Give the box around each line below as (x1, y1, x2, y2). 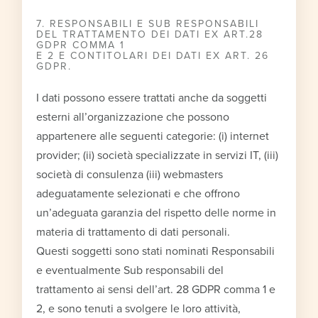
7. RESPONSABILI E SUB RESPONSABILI (36, 17, 260, 30)
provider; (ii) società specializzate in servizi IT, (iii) (36, 148, 279, 163)
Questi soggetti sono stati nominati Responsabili (36, 243, 275, 258)
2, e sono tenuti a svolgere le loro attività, (36, 301, 241, 316)
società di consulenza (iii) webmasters (36, 167, 224, 182)
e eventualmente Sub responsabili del (36, 263, 224, 278)
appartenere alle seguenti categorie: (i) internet (36, 128, 270, 143)
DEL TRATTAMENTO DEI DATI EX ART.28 (36, 28, 264, 40)
